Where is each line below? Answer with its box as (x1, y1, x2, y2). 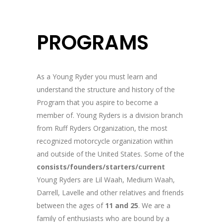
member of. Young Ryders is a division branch (37, 111, 183, 120)
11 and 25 (105, 201, 138, 210)
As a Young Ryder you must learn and (37, 72, 157, 81)
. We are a (138, 201, 170, 210)
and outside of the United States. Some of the (37, 149, 184, 159)
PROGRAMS (37, 29, 149, 56)
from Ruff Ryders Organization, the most (37, 123, 167, 133)
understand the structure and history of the (37, 85, 175, 94)
